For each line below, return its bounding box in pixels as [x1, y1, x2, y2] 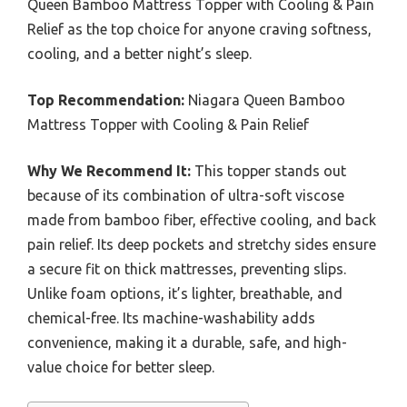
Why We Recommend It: [27, 163, 191, 180]
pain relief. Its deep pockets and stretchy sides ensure [27, 236, 376, 253]
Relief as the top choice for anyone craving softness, [27, 21, 372, 38]
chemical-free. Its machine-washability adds [27, 310, 315, 327]
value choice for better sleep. [27, 359, 214, 376]
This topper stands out [191, 163, 346, 180]
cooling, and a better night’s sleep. [27, 45, 252, 63]
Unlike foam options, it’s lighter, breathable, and [27, 285, 342, 303]
